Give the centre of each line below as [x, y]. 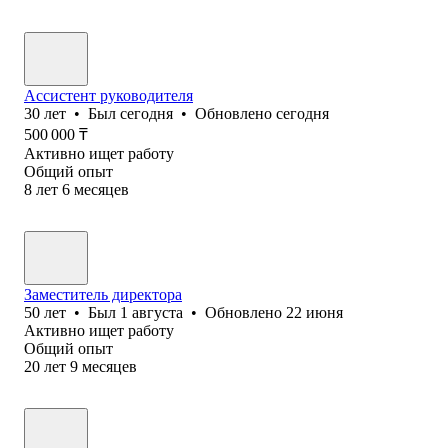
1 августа [151, 312]
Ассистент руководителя [108, 95]
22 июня [314, 312]
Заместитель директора [103, 294]
